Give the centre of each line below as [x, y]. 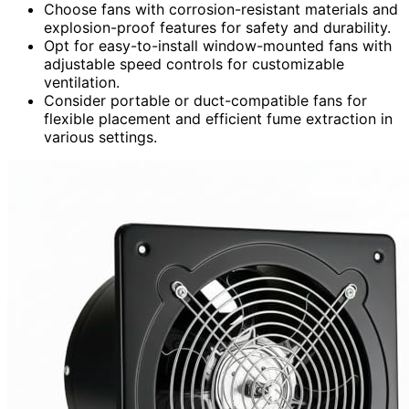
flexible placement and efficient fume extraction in [218, 118]
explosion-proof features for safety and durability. [217, 27]
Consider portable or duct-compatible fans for [205, 100]
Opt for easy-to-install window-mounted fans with [218, 45]
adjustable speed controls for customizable [194, 63]
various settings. [100, 136]
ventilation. [82, 82]
